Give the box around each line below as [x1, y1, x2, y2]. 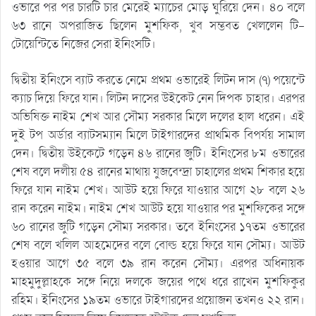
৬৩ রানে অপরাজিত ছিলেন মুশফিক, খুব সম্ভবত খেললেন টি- [11, 18, 305, 35]
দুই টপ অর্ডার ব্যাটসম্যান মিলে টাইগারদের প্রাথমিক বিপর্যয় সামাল [11, 127, 305, 144]
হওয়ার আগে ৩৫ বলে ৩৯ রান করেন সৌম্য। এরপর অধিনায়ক [11, 255, 305, 272]
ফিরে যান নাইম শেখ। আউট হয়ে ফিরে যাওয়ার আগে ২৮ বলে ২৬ [11, 182, 305, 199]
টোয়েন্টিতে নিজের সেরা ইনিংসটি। [11, 36, 156, 53]
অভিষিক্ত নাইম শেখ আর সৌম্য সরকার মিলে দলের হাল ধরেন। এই [11, 109, 305, 126]
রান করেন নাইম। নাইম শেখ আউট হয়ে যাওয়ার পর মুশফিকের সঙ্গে [11, 200, 305, 217]
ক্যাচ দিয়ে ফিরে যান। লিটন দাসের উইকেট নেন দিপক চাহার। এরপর [11, 90, 305, 107]
